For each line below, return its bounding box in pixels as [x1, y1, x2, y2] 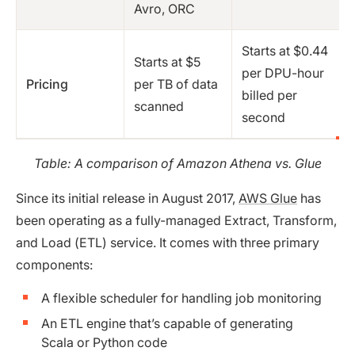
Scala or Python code [41, 334, 167, 351]
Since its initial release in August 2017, [16, 190, 239, 207]
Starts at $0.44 [242, 43, 328, 59]
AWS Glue [239, 190, 297, 207]
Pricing [26, 76, 68, 93]
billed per [242, 87, 297, 104]
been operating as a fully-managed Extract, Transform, [16, 212, 337, 229]
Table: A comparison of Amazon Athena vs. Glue [33, 155, 322, 172]
